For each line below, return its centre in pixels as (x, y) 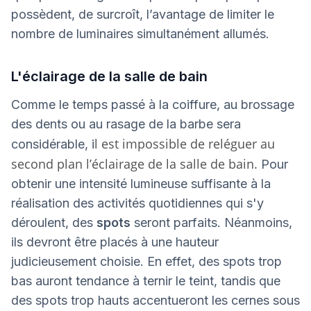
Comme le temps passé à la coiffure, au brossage (153, 105)
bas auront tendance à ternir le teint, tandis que (146, 281)
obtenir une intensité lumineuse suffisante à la (141, 184)
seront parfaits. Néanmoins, (213, 223)
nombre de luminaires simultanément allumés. (144, 34)
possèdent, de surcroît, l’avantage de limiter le (143, 15)
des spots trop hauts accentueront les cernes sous (155, 301)
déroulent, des (54, 223)
